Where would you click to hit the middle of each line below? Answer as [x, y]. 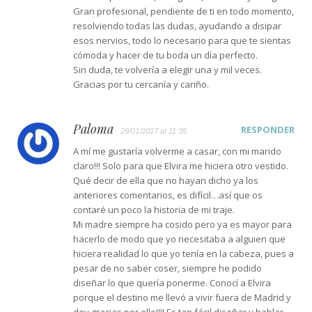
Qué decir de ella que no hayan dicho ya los [166, 180]
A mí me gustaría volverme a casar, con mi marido [177, 151]
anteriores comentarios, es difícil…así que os [168, 195]
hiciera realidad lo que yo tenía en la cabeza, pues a [184, 253]
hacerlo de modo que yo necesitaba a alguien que [179, 239]
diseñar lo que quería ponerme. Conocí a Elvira [172, 282]
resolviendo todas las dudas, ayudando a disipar [177, 25]
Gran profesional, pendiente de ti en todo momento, [184, 11]
